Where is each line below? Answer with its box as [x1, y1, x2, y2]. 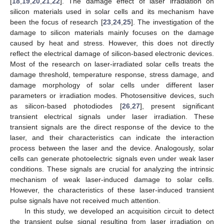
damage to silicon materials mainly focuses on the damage [10, 28, 214, 36]
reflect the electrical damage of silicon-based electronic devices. [10, 49, 214, 57]
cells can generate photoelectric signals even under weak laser [10, 154, 214, 162]
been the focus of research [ [10, 17, 103, 26]
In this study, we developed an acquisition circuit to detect [24, 206, 214, 215]
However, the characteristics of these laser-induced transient [10, 185, 214, 194]
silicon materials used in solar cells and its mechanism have [10, 7, 214, 15]
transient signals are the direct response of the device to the [10, 122, 214, 131]
